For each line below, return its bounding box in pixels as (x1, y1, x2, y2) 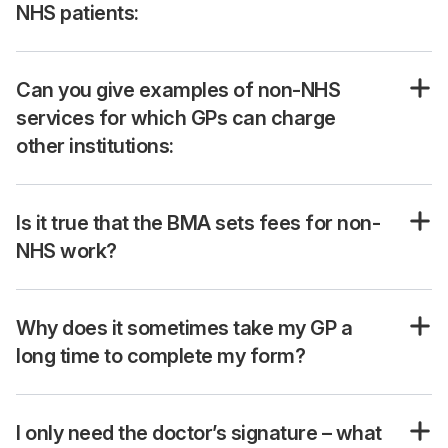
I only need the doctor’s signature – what (16, 421, 382, 445)
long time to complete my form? (16, 344, 305, 368)
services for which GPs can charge (16, 106, 336, 130)
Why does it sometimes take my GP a (16, 316, 352, 340)
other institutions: (16, 134, 174, 158)
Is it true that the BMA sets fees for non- (16, 211, 380, 235)
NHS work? (16, 239, 117, 263)
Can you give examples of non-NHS (16, 78, 340, 102)
